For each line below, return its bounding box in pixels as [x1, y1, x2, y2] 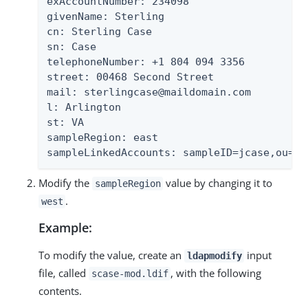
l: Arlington [47, 101, 121, 113]
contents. [38, 284, 82, 298]
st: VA [47, 116, 84, 129]
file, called [38, 266, 89, 280]
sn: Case [47, 41, 96, 53]
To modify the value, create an [38, 248, 184, 262]
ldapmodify [186, 250, 242, 261]
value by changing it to [163, 176, 273, 190]
